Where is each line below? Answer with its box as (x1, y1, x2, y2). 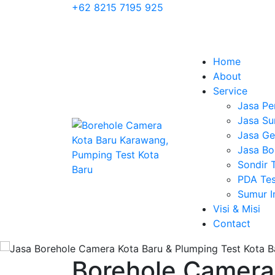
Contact (213, 217, 250, 230)
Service (213, 85, 247, 97)
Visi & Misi (213, 203, 260, 215)
